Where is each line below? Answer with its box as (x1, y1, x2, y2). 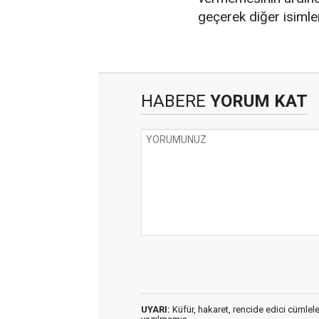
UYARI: (141, 304, 170, 315)
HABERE (141, 91, 206, 111)
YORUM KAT (206, 91, 308, 111)
